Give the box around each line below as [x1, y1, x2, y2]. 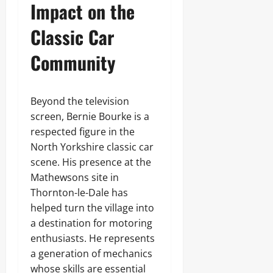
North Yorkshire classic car [30, 140, 154, 154]
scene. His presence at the [30, 155, 151, 169]
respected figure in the [30, 125, 135, 138]
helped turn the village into [30, 201, 154, 214]
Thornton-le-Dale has [30, 186, 128, 199]
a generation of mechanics [30, 247, 152, 260]
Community [30, 49, 115, 76]
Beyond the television [30, 94, 129, 108]
